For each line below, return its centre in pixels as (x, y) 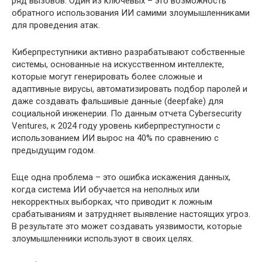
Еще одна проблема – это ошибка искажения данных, (121, 177)
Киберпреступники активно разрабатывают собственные (128, 52)
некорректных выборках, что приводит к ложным (112, 202)
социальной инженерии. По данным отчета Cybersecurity (127, 113)
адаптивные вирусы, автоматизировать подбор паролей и (130, 89)
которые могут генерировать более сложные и (107, 77)
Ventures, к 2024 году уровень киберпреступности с (116, 126)
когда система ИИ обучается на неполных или (106, 189)
